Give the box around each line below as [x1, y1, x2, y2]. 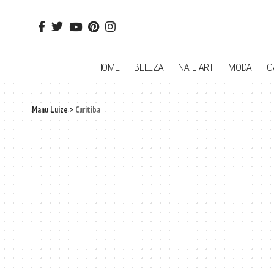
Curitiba [75, 105, 100, 115]
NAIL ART [178, 61, 214, 73]
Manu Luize [32, 105, 68, 115]
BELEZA [134, 61, 164, 73]
